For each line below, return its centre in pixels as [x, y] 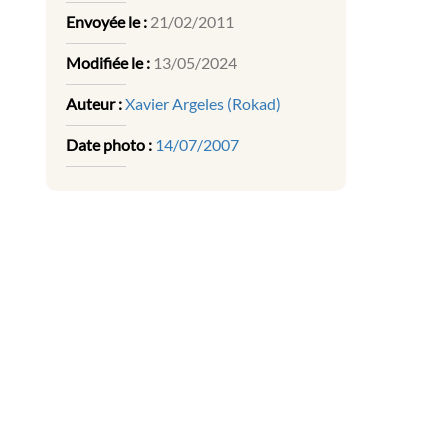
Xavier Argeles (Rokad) [203, 104]
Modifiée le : [108, 63]
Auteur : [94, 104]
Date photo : [109, 145]
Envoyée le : [106, 22]
